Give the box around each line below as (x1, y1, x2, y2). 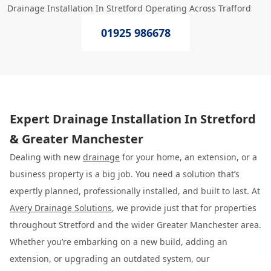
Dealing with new (10, 151, 83, 163)
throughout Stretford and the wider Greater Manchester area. (10, 219, 261, 230)
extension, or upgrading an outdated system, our (10, 253, 210, 264)
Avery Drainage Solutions (10, 202, 112, 214)
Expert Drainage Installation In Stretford (10, 111, 256, 127)
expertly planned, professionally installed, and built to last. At (10, 185, 260, 197)
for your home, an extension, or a (120, 151, 257, 163)
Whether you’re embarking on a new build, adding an (10, 236, 227, 247)
